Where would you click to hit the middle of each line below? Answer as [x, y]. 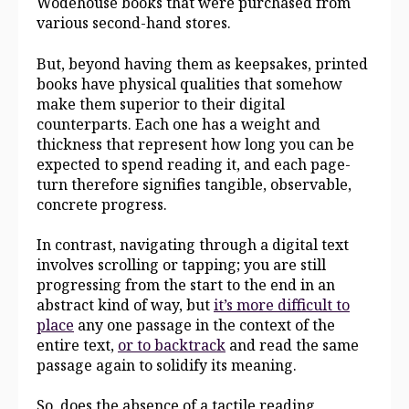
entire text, [77, 346]
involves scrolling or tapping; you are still [181, 265]
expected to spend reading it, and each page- [194, 164]
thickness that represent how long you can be [195, 144]
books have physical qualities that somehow [189, 84]
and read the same [292, 346]
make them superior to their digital [161, 104]
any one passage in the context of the [204, 325]
